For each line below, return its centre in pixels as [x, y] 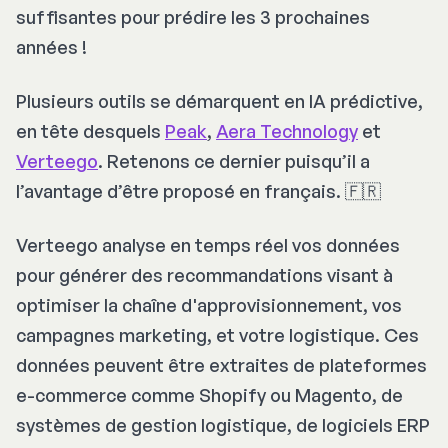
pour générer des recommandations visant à [204, 275]
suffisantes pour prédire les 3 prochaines [193, 17]
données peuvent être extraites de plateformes [221, 365]
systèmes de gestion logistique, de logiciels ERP [223, 425]
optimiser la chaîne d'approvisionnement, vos [209, 305]
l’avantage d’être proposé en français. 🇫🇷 [198, 191]
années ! [51, 47]
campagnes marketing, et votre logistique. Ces [217, 335]
